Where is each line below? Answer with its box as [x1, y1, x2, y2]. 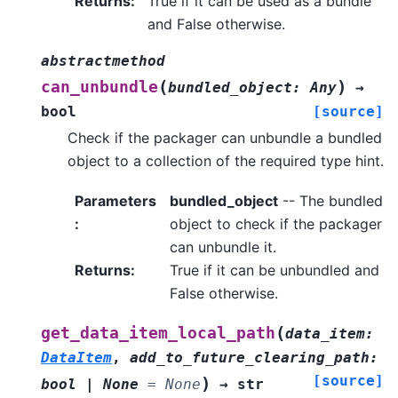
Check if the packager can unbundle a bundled [68, 129, 382, 147]
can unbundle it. [169, 237, 276, 256]
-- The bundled [277, 191, 383, 210]
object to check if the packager [169, 214, 382, 233]
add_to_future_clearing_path [130, 348, 370, 366]
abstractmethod [41, 52, 165, 70]
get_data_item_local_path [41, 323, 275, 342]
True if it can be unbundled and [169, 260, 379, 279]
